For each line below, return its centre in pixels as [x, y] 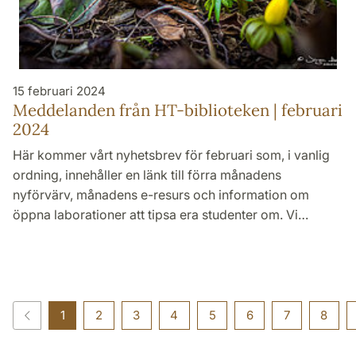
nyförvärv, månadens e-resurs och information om [161, 194]
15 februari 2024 [59, 91]
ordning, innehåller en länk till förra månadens [147, 174]
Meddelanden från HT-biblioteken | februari [178, 110]
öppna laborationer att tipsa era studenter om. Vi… [161, 214]
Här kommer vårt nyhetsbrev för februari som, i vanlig [171, 155]
